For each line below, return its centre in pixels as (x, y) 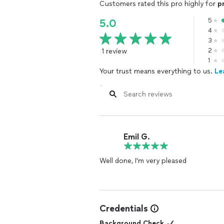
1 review (114, 51)
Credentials (124, 208)
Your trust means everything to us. (157, 71)
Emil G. (137, 136)
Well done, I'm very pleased (143, 161)
